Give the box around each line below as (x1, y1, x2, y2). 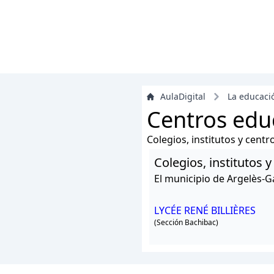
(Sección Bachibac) (154, 217, 218, 228)
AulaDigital (160, 91, 206, 102)
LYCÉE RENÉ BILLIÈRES (154, 204, 256, 217)
